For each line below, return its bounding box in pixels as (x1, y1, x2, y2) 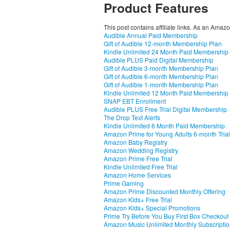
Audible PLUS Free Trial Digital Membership (104, 105, 227, 113)
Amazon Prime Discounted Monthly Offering (104, 187, 225, 196)
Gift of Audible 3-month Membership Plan (104, 64, 218, 72)
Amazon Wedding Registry (104, 146, 178, 155)
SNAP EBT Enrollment (104, 97, 166, 105)
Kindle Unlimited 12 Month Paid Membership (104, 88, 228, 97)
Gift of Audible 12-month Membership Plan (104, 39, 222, 48)
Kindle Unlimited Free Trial (104, 162, 178, 171)
